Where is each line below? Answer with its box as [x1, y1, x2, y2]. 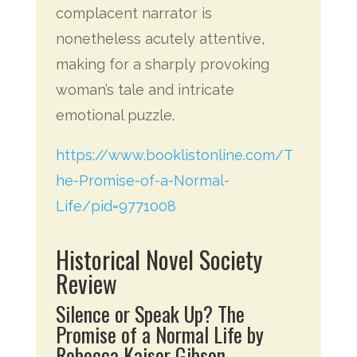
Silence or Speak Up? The [55, 298, 245, 329]
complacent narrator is [55, 5, 212, 22]
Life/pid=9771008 [55, 198, 176, 214]
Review [55, 265, 117, 301]
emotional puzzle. [55, 107, 175, 124]
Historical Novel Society [55, 241, 262, 277]
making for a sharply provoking [55, 56, 269, 73]
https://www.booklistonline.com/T [55, 147, 293, 163]
